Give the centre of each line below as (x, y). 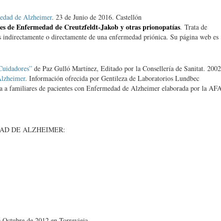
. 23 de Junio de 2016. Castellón (97, 17)
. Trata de (194, 27)
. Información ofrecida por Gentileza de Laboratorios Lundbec (112, 78)
